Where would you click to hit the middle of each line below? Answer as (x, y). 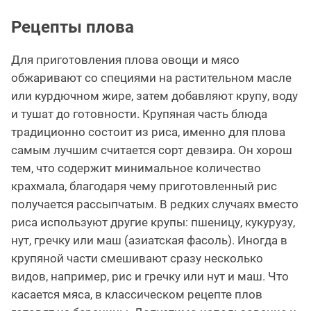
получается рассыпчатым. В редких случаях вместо (155, 204)
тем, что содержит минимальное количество (136, 168)
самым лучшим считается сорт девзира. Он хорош (152, 150)
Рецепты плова (73, 27)
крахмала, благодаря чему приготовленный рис (144, 186)
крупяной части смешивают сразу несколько (137, 258)
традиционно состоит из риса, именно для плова (148, 132)
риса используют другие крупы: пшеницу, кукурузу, (153, 222)
